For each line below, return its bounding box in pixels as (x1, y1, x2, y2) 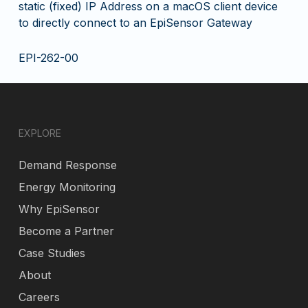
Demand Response (18, 158, 117, 172)
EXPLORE (18, 127, 61, 139)
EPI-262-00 (18, 51, 78, 65)
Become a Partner (18, 224, 114, 238)
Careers (18, 290, 60, 304)
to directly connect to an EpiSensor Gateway (18, 16, 252, 30)
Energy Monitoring (18, 180, 115, 194)
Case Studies (18, 246, 85, 260)
